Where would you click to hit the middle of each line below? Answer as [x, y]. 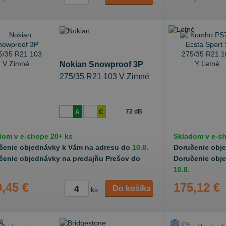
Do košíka [132, 188]
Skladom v [192, 136]
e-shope [34, 136]
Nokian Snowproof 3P [101, 64]
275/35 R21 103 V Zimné [104, 76]
